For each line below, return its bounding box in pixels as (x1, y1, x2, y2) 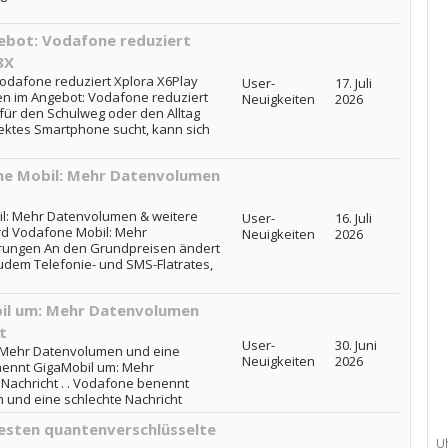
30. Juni (334, 336, 377, 354)
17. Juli (334, 74, 372, 92)
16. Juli (334, 209, 372, 227)
